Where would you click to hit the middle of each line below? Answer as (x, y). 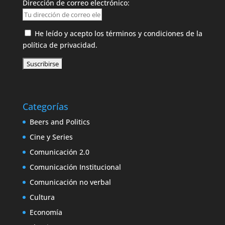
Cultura (42, 197)
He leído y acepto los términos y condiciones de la (118, 33)
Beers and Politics (60, 122)
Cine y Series (51, 137)
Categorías (45, 106)
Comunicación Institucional (75, 167)
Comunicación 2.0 (59, 152)
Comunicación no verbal (70, 182)
